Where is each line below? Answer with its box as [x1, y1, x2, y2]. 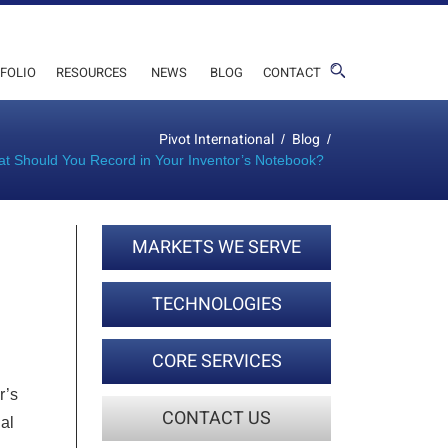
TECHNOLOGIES [151, 291, 282, 318]
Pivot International [159, 129, 274, 150]
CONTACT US [162, 405, 271, 432]
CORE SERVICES [151, 348, 282, 375]
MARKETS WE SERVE [132, 234, 301, 261]
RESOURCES [56, 63, 128, 82]
